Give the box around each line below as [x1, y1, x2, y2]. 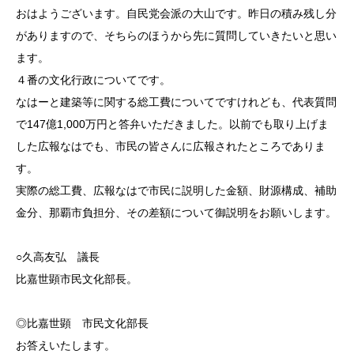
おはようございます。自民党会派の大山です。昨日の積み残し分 [16, 6, 337, 20]
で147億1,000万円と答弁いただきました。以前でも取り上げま [16, 117, 329, 130]
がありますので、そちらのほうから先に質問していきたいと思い [16, 28, 337, 42]
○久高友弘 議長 [16, 250, 111, 263]
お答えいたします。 [16, 338, 115, 352]
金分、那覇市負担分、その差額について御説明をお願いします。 [16, 205, 337, 219]
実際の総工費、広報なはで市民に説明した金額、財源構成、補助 [16, 183, 337, 197]
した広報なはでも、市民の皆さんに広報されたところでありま [16, 139, 326, 153]
